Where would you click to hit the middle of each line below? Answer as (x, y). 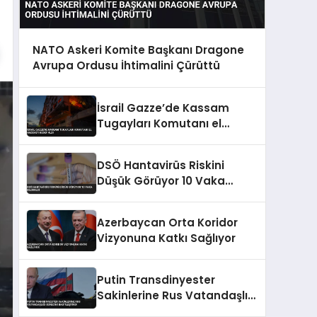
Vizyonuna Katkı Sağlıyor (166, 238)
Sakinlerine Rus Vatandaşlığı (177, 295)
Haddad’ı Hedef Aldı (154, 139)
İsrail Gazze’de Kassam (163, 108)
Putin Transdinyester (156, 279)
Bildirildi (119, 196)
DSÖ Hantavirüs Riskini (161, 165)
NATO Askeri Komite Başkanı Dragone (138, 50)
